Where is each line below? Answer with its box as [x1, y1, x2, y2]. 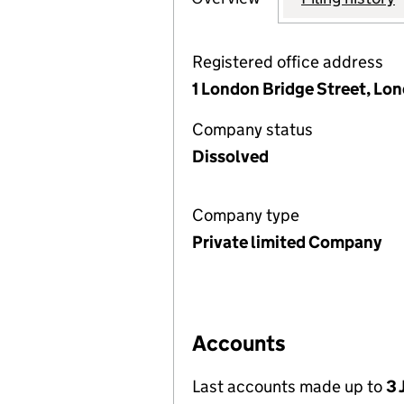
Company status [192, 119, 313, 140]
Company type [192, 205, 299, 225]
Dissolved [192, 146, 269, 167]
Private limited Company [192, 232, 381, 252]
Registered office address [192, 51, 383, 72]
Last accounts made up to [192, 376, 386, 397]
